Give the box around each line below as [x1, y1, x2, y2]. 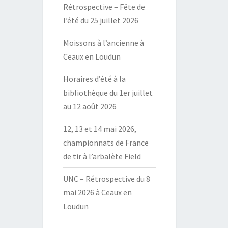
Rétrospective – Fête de [63, 2, 145, 12]
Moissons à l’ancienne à [63, 38, 144, 48]
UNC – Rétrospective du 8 [63, 174, 150, 184]
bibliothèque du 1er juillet [63, 88, 153, 98]
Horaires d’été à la [63, 74, 126, 84]
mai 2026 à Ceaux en [63, 187, 132, 197]
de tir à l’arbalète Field [63, 151, 141, 161]
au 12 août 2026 [63, 101, 117, 111]
